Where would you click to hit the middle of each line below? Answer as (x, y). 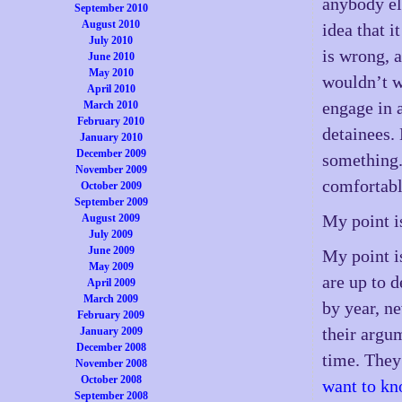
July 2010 (111, 40)
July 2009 (111, 234)
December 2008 (111, 347)
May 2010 (111, 73)
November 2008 (111, 363)
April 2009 (111, 283)
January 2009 (111, 331)
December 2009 (111, 153)
